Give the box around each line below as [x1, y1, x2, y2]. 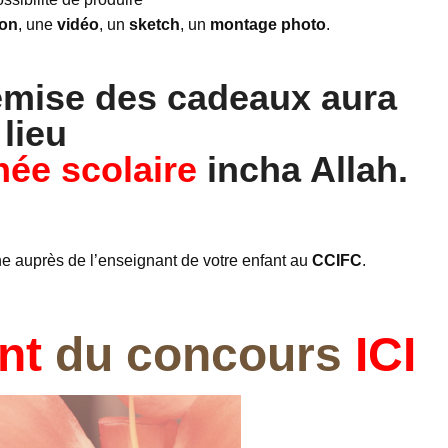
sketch [129, 15, 181, 33]
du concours [41, 327, 355, 381]
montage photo [210, 15, 327, 33]
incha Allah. [206, 149, 408, 191]
